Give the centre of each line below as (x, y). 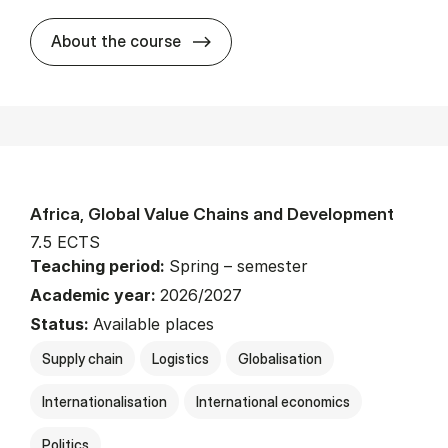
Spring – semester (238, 265)
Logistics (180, 358)
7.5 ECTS (65, 241)
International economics (273, 401)
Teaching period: (99, 265)
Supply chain (82, 358)
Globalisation (280, 358)
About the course (116, 40)
